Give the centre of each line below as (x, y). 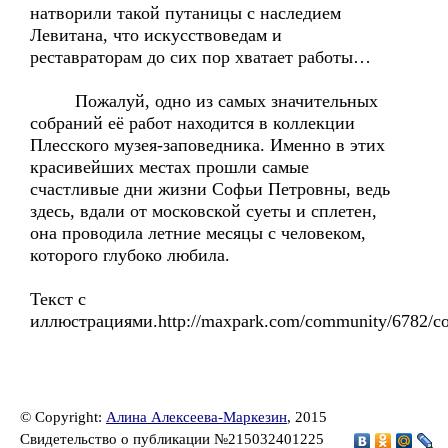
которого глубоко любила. (130, 255)
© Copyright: (63, 417)
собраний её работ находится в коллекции (192, 123)
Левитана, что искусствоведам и (156, 35)
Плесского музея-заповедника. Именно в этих (207, 145)
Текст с (58, 299)
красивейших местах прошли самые (169, 167)
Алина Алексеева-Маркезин (196, 417)
